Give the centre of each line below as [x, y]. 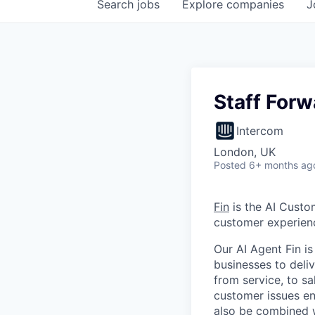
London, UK [245, 152]
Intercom [260, 131]
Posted [230, 165]
